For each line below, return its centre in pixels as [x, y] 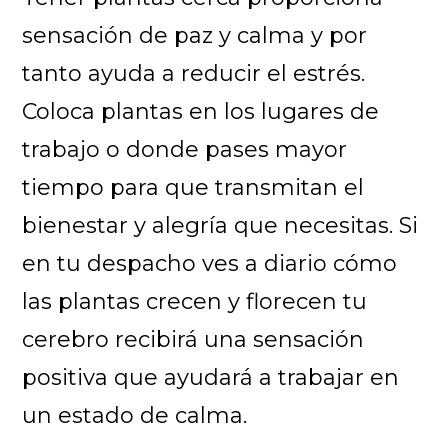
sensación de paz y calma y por [195, 35]
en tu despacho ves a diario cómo [210, 263]
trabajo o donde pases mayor [185, 149]
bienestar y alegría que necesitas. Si [220, 225]
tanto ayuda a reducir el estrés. [194, 73]
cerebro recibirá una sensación [193, 339]
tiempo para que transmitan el [193, 187]
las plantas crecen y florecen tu [195, 301]
